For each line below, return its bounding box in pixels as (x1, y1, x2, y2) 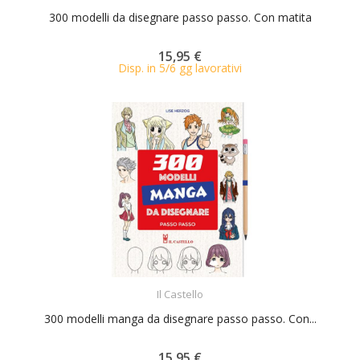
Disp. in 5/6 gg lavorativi (118, 60, 242, 76)
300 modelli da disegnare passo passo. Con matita (48, 10, 312, 25)
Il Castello (157, 286, 203, 301)
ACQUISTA (170, 276, 219, 291)
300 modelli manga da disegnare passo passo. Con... (43, 310, 317, 326)
